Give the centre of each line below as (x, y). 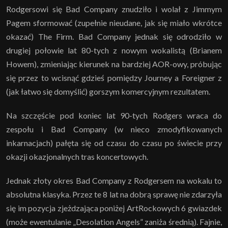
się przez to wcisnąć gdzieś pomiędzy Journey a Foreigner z (114, 77)
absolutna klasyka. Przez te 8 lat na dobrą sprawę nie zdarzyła (114, 194)
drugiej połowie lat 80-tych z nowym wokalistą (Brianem (114, 50)
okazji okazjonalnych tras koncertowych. (77, 156)
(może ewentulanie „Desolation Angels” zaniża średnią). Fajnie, (114, 221)
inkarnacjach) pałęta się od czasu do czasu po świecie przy (114, 142)
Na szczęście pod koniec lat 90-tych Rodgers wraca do (114, 115)
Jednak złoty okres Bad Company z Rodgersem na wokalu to (114, 180)
